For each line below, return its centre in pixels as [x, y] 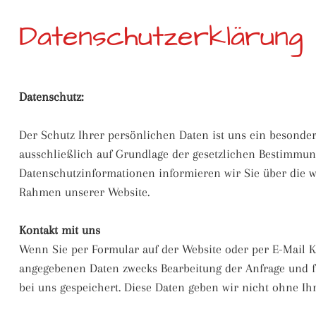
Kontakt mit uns [60, 230]
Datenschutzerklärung [161, 37]
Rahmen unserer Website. [84, 192]
